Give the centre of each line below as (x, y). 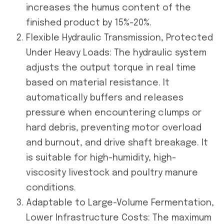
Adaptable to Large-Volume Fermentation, (120, 203)
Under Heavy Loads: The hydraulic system (116, 53)
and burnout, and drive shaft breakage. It (117, 143)
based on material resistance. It (98, 83)
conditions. (51, 188)
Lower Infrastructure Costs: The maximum (119, 218)
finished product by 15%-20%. (89, 23)
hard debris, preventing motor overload (114, 128)
